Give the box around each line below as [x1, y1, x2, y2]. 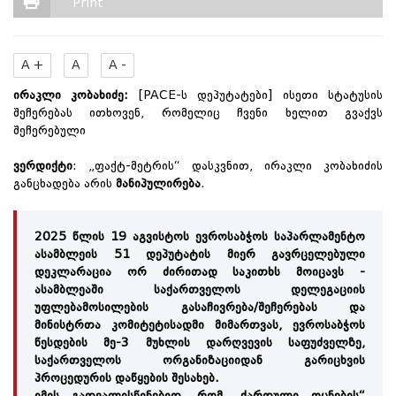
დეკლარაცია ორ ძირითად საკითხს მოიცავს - [34, 265, 365, 278]
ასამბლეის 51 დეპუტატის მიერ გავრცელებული [34, 247, 365, 261]
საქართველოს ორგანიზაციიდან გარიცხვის [34, 354, 365, 367]
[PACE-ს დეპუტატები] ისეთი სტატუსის [128, 88, 384, 102]
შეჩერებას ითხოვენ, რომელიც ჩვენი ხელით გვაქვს [13, 106, 383, 119]
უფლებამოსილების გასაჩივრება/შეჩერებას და [34, 301, 365, 314]
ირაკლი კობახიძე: [13, 88, 129, 102]
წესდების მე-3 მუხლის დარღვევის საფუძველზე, [34, 336, 365, 349]
